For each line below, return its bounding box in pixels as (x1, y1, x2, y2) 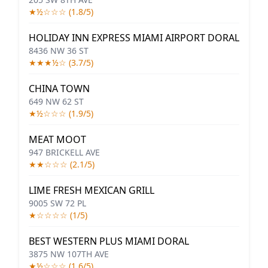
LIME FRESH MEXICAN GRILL (29, 184, 154, 197)
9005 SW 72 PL (29, 197, 86, 209)
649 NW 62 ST (29, 96, 84, 107)
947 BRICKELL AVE (29, 147, 100, 158)
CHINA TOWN (29, 82, 90, 95)
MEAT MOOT (29, 133, 86, 146)
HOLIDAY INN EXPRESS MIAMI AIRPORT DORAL (29, 31, 239, 44)
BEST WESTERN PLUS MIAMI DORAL (29, 234, 189, 248)
